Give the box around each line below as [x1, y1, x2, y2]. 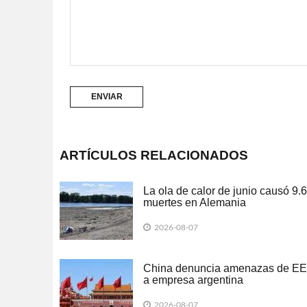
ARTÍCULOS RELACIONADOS [60, 148, 248, 163]
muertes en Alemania [143, 197, 246, 209]
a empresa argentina [143, 274, 243, 286]
